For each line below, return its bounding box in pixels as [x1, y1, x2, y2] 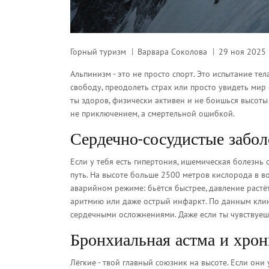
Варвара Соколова [138, 46, 207, 58]
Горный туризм [70, 46, 126, 58]
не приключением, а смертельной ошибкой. [70, 108, 235, 119]
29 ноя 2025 [219, 46, 266, 58]
